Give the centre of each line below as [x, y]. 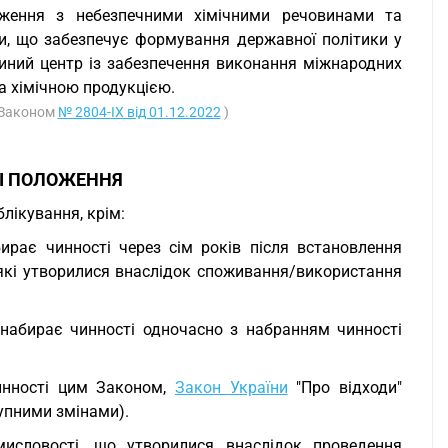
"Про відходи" [345, 387]
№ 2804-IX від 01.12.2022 [139, 112]
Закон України [231, 387]
